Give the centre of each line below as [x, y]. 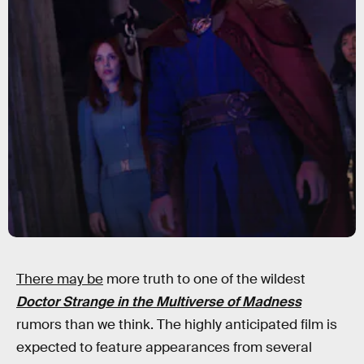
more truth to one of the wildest [204, 279]
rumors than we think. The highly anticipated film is [177, 325]
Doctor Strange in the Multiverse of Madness [159, 302]
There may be [60, 279]
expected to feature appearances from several [164, 347]
